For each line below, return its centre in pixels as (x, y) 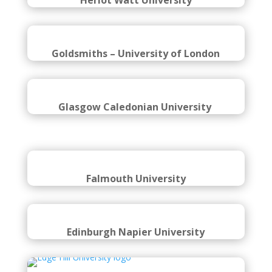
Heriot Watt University (136, 27)
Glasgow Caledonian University (136, 147)
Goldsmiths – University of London (136, 87)
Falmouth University (136, 225)
